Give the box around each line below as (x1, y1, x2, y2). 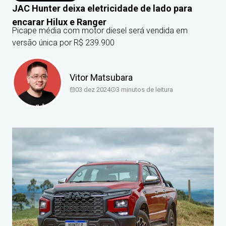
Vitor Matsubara (70, 72, 133, 83)
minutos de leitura (120, 85, 173, 93)
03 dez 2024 (75, 85, 110, 93)
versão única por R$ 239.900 (12, 38, 115, 47)
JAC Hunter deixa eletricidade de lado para (12, 3, 192, 14)
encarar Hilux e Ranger (12, 17, 106, 27)
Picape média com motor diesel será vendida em (12, 26, 188, 35)
